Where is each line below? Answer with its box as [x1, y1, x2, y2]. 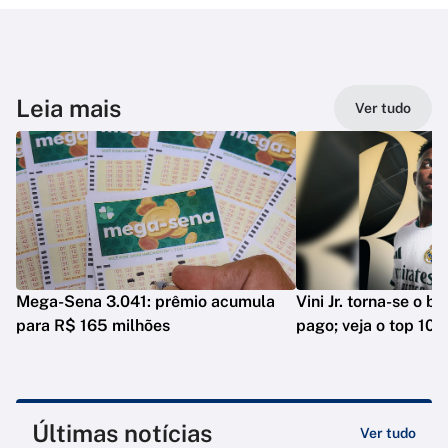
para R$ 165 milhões [16, 316, 170, 336]
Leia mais [16, 94, 121, 123]
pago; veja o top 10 [296, 316, 435, 336]
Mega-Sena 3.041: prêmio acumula [16, 292, 275, 312]
